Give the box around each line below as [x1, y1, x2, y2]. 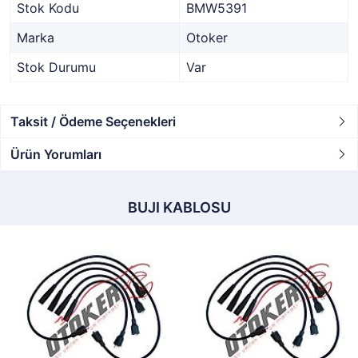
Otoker [186, 30, 228, 46]
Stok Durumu [17, 59, 96, 75]
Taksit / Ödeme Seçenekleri [10, 113, 176, 129]
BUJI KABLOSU [127, 199, 231, 216]
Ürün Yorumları [10, 146, 101, 162]
